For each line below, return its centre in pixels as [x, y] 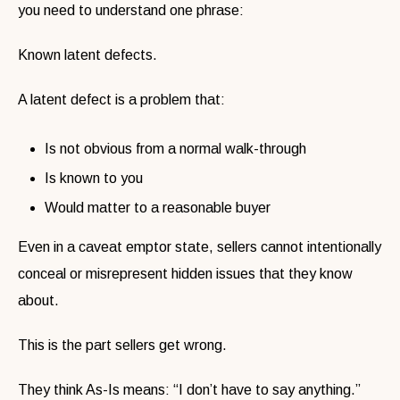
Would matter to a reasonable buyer [158, 207]
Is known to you [94, 178]
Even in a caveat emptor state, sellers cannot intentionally [200, 246]
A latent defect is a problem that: [121, 99]
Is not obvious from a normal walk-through [175, 148]
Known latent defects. [87, 54]
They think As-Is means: [94, 389]
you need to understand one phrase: [131, 10]
